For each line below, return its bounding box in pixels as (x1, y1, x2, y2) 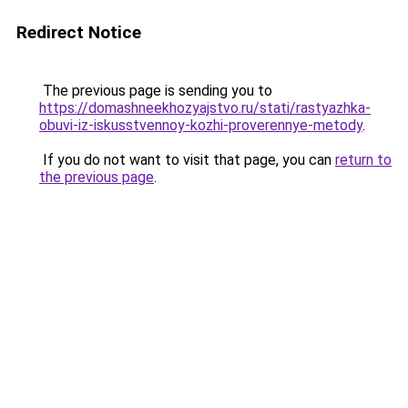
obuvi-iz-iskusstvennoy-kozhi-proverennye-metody (39, 117, 362, 134)
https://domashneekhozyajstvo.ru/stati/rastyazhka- (39, 99, 371, 117)
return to (335, 151, 392, 168)
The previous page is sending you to (39, 82, 272, 99)
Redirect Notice (16, 22, 141, 43)
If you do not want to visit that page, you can (39, 151, 335, 168)
